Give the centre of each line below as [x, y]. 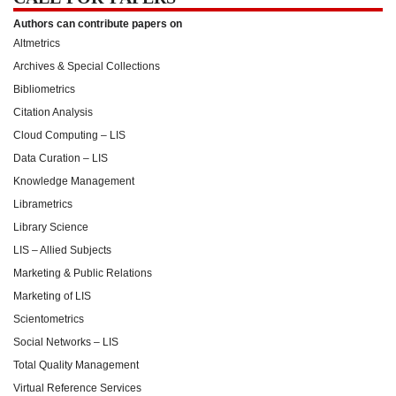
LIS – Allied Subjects [62, 250]
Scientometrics [49, 319]
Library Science [51, 227]
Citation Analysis [53, 112]
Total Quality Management [76, 365]
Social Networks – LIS [66, 342]
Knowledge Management [74, 181]
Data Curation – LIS [61, 158]
